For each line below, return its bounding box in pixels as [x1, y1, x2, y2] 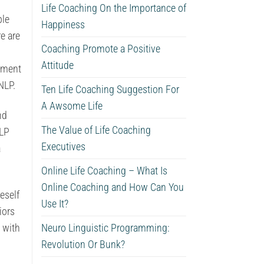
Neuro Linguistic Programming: [41, 222, 170, 234]
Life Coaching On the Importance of [41, 2, 186, 14]
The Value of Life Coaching [41, 124, 151, 136]
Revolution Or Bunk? [41, 238, 125, 250]
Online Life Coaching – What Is [41, 164, 167, 177]
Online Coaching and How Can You [41, 181, 184, 193]
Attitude [41, 59, 74, 71]
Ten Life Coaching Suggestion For [41, 83, 179, 95]
